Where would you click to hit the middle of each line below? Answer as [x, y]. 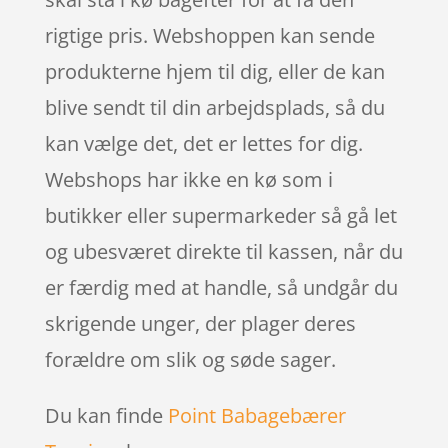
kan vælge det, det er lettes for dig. [203, 143]
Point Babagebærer [256, 415]
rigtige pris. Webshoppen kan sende [209, 35]
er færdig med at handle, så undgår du [221, 287]
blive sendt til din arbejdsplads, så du [214, 107]
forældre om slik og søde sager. [190, 359]
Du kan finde [106, 415]
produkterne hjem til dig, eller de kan [214, 71]
